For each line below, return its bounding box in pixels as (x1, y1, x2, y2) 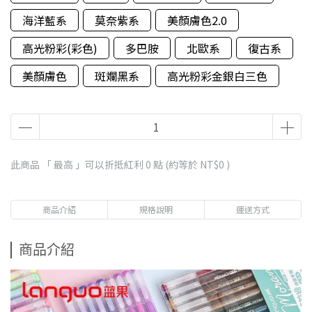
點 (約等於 (151, 157, 200, 171)
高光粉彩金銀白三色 (167, 68, 267, 84)
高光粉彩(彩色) (22, 40, 97, 56)
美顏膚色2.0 (167, 12, 227, 29)
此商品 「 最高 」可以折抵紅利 (10, 157, 146, 171)
